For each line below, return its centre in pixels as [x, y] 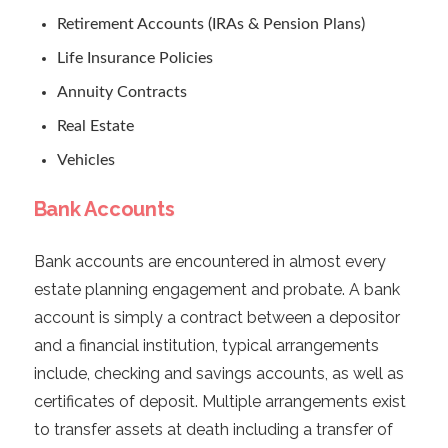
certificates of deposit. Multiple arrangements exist [219, 402]
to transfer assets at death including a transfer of [213, 430]
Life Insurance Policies [134, 58]
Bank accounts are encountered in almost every [209, 262]
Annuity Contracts [121, 92]
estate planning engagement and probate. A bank [216, 290]
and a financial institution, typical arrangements [206, 346]
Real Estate [95, 126]
